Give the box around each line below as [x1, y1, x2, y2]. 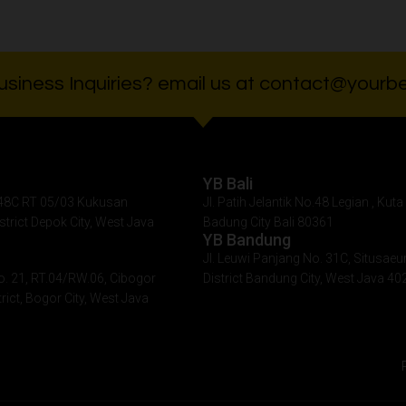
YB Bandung [203, 230, 291, 250]
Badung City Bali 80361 [203, 215, 333, 230]
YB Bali [203, 174, 253, 194]
